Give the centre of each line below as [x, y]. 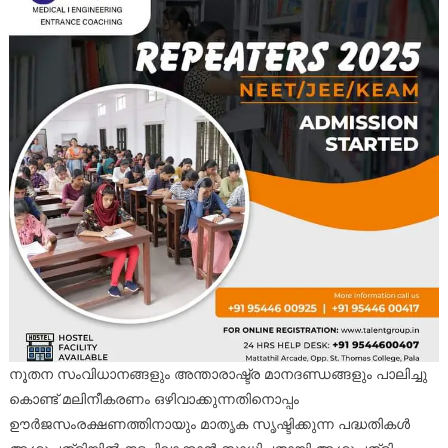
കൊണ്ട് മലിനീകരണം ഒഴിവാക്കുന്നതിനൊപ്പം [153, 398]
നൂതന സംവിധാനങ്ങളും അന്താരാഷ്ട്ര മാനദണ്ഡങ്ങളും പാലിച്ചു [217, 373]
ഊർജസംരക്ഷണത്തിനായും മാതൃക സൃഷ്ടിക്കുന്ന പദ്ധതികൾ [209, 423]
